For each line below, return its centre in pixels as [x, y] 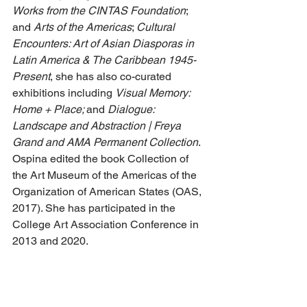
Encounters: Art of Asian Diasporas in [105, 44]
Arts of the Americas [83, 27]
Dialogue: [132, 110]
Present [31, 77]
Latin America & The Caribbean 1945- [104, 60]
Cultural [157, 27]
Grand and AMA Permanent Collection [105, 143]
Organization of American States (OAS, [108, 192]
